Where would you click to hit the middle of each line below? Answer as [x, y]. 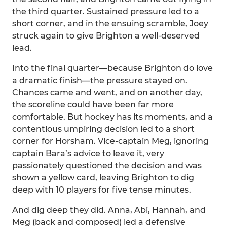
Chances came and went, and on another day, [107, 92]
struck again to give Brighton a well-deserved [106, 36]
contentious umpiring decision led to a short [103, 129]
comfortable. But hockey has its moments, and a [112, 117]
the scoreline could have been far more [93, 105]
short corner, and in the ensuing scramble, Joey [110, 24]
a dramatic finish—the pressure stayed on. [100, 80]
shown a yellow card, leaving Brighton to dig [103, 178]
